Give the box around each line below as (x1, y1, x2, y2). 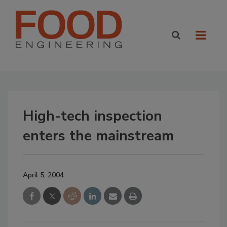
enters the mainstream (23, 126, 174, 145)
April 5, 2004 (23, 170, 64, 180)
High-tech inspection (23, 106, 162, 126)
